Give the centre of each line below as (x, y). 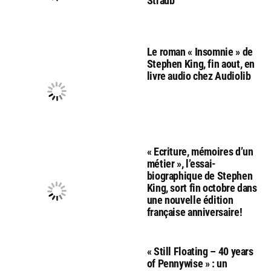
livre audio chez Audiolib (199, 76)
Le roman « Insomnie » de (200, 52)
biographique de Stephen (200, 176)
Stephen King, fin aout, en (201, 64)
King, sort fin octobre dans (202, 188)
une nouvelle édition (190, 200)
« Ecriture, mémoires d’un (200, 152)
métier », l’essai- (181, 164)
